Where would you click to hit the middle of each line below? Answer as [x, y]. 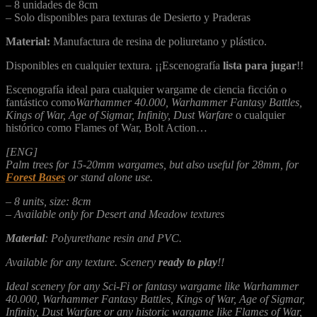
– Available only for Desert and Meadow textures [115, 214]
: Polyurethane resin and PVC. [113, 238]
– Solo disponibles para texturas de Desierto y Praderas [128, 17]
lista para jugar [260, 65]
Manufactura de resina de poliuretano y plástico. [158, 41]
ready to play [188, 262]
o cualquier [259, 115]
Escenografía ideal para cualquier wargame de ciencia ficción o [146, 89]
